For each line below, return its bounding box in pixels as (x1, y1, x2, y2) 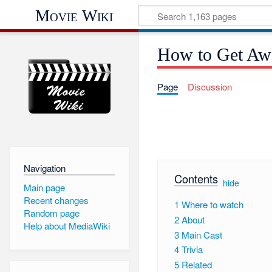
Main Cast (181, 228, 222, 241)
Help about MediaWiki (23, 219, 110, 233)
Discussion (187, 80, 232, 93)
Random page (23, 206, 80, 220)
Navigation (23, 161, 66, 174)
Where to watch (181, 198, 243, 211)
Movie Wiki (35, 6, 113, 25)
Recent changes (23, 193, 89, 206)
